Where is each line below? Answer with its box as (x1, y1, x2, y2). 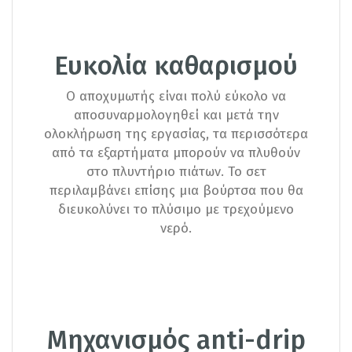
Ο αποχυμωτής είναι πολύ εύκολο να (66, 87, 286, 104)
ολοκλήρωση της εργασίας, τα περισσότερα (44, 125, 308, 142)
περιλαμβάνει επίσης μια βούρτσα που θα (49, 181, 303, 199)
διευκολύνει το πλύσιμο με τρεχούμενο (58, 200, 294, 218)
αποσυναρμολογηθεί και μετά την (73, 106, 279, 123)
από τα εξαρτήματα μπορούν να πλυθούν (52, 144, 300, 161)
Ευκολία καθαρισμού (54, 50, 298, 82)
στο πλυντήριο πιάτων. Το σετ (86, 163, 266, 180)
